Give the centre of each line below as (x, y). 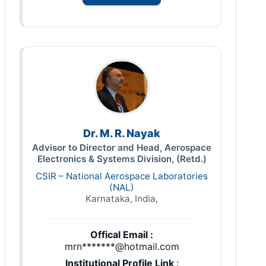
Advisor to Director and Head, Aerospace (122, 148)
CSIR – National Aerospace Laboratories (122, 176)
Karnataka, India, (122, 199)
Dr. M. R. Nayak (122, 134)
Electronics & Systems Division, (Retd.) (122, 159)
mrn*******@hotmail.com (122, 247)
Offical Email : (122, 235)
